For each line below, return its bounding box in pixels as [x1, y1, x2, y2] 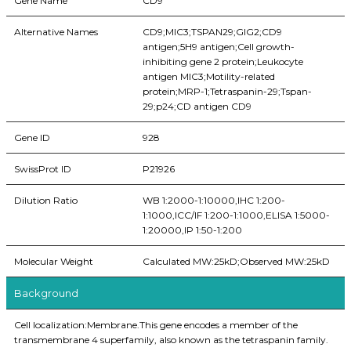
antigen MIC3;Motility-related [143, 71, 275, 83]
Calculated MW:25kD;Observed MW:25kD [143, 255, 330, 268]
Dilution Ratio [14, 194, 78, 207]
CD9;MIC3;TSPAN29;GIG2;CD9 [143, 26, 282, 38]
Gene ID [14, 132, 50, 144]
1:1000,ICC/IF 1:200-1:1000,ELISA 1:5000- [143, 209, 330, 222]
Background [14, 287, 78, 300]
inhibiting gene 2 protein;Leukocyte [143, 56, 303, 68]
